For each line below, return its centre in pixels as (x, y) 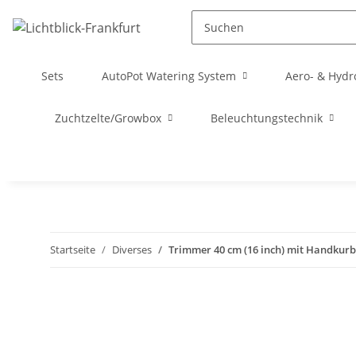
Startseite (73, 250)
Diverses (132, 250)
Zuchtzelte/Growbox (108, 118)
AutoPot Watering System (169, 76)
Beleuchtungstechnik (267, 118)
